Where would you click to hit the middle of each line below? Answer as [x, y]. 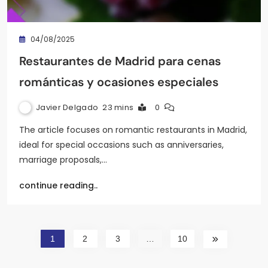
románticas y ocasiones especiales [119, 82]
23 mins [118, 107]
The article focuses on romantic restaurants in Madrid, [133, 130]
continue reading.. [58, 185]
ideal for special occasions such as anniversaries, [121, 144]
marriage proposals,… [63, 159]
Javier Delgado [67, 107]
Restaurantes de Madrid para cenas [120, 61]
